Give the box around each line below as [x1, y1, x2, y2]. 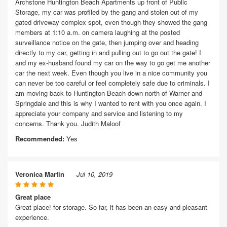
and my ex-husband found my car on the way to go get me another [15, 58, 210, 67]
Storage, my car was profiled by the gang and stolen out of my [15, 7, 198, 17]
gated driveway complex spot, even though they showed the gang [15, 17, 207, 27]
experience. [15, 212, 49, 222]
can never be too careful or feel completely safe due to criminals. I [15, 78, 210, 88]
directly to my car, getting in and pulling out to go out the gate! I [15, 48, 201, 57]
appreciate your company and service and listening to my [15, 108, 183, 118]
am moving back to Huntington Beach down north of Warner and [15, 88, 202, 98]
